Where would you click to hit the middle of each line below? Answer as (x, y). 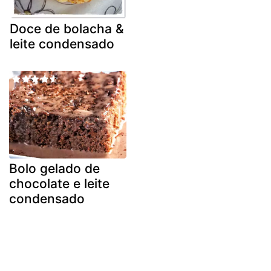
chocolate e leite (59, 184)
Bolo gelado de (54, 169)
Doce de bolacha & (67, 28)
